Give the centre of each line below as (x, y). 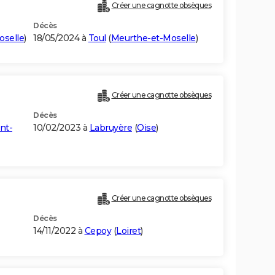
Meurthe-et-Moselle (153, 38)
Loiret (128, 231)
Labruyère (110, 128)
